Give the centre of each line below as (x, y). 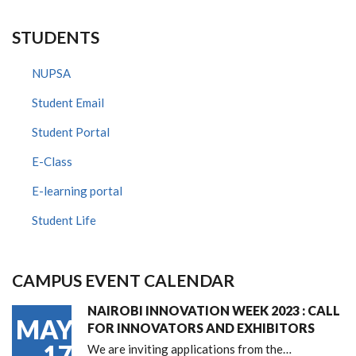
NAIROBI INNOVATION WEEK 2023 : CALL (214, 310)
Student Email (68, 102)
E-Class (52, 161)
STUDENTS (56, 37)
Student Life (64, 220)
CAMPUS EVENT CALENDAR (123, 280)
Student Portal (71, 132)
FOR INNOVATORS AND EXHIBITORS (201, 327)
